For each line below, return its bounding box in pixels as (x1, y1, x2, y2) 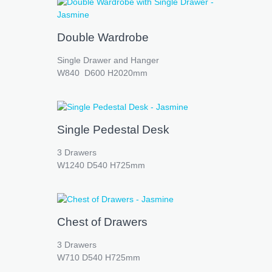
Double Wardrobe (57, 30, 149, 44)
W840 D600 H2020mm (57, 67, 148, 78)
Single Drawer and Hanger (57, 55, 159, 65)
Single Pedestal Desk (57, 123, 169, 136)
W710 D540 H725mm (57, 252, 140, 262)
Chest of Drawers (57, 215, 148, 228)
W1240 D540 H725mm (57, 160, 145, 170)
